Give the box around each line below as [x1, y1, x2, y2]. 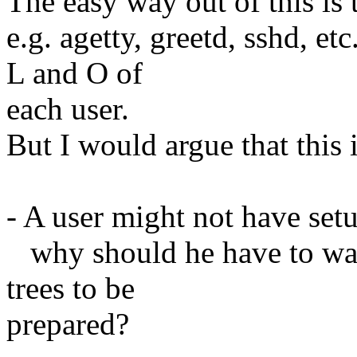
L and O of [6, 55, 143, 90]
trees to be [6, 270, 135, 305]
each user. [6, 91, 129, 126]
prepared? [6, 306, 129, 341]
